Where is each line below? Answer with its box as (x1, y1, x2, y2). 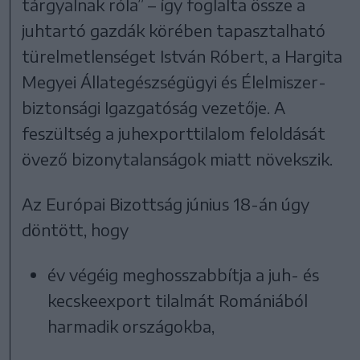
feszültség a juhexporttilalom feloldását (22, 122, 326, 143)
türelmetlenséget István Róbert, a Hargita (22, 45, 343, 66)
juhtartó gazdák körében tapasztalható (22, 19, 326, 40)
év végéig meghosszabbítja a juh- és (47, 264, 320, 284)
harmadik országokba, (47, 315, 215, 336)
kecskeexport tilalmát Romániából (47, 289, 309, 310)
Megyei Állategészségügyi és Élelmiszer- (22, 71, 327, 92)
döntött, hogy (22, 219, 129, 239)
